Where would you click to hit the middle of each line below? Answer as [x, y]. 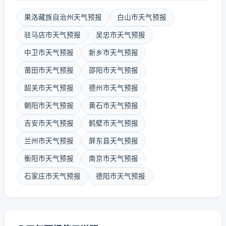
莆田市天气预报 [49, 70]
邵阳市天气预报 [114, 70]
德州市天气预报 [114, 88]
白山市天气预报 [142, 17]
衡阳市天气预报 [49, 158]
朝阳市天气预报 [49, 105]
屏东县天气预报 [114, 141]
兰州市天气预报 [49, 141]
